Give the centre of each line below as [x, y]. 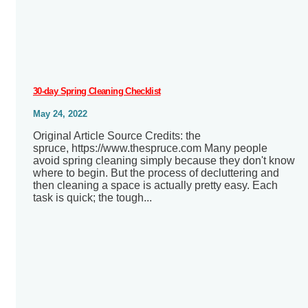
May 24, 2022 [60, 113]
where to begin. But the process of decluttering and [156, 173]
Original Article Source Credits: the [117, 135]
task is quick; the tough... [92, 197]
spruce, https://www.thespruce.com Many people [150, 148]
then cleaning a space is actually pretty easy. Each [155, 185]
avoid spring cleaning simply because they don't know [164, 160]
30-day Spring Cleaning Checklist [97, 91]
